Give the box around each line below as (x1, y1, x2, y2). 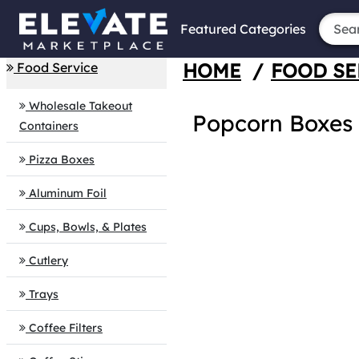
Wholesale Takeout (29, 99, 132, 113)
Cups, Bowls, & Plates (29, 220, 147, 234)
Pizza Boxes (29, 152, 95, 167)
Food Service (17, 59, 98, 75)
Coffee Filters (29, 321, 103, 335)
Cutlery (29, 253, 68, 268)
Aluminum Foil (29, 186, 107, 200)
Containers (19, 119, 79, 133)
